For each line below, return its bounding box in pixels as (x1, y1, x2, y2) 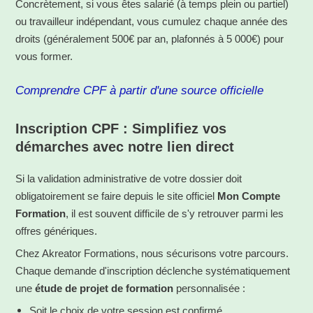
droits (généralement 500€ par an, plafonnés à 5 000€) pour (15, 33, 284, 45)
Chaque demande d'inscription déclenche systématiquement (15, 265, 290, 277)
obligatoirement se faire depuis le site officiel (15, 190, 217, 203)
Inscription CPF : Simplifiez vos (15, 121, 226, 137)
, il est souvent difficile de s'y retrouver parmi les (66, 208, 284, 220)
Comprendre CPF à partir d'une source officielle (15, 84, 263, 98)
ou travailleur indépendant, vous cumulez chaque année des (15, 15, 288, 28)
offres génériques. (15, 225, 97, 238)
